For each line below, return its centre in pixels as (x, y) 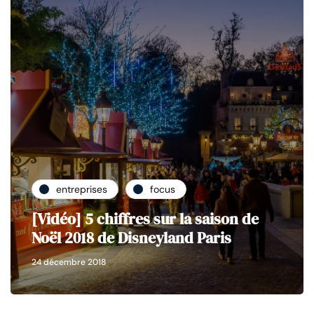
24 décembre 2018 (69, 262)
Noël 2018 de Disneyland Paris (131, 238)
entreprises (82, 189)
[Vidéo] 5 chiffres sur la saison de (145, 219)
